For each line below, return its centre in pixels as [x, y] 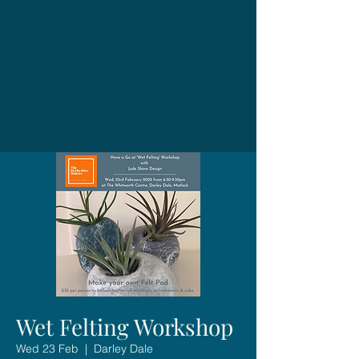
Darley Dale [123, 348]
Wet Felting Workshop [125, 326]
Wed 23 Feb [47, 348]
